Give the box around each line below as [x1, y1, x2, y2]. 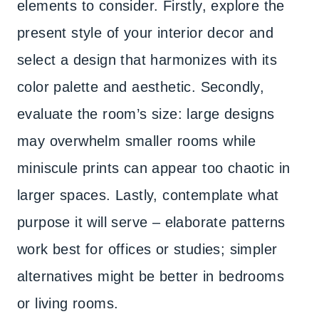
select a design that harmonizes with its [17, 52, 277, 68]
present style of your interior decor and [17, 25, 273, 41]
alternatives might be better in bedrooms [17, 268, 284, 284]
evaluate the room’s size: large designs [17, 106, 275, 122]
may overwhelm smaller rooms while [17, 133, 256, 149]
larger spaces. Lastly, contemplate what [17, 187, 279, 203]
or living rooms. [17, 296, 119, 311]
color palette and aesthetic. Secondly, [17, 79, 265, 95]
